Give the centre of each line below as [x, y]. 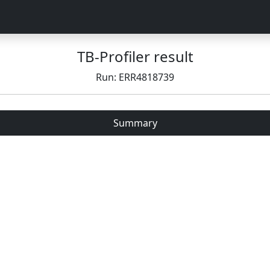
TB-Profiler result [135, 56]
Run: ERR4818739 [135, 77]
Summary [135, 123]
